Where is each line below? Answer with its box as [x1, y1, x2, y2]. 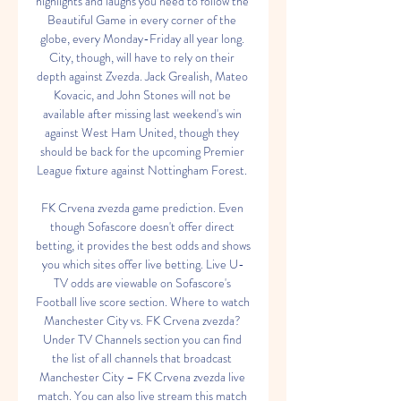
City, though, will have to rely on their [49, 48, 235, 66]
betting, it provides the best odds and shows [36, 236, 251, 254]
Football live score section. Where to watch [36, 293, 250, 311]
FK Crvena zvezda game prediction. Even [40, 199, 243, 217]
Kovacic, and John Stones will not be [53, 86, 231, 104]
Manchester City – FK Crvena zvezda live [38, 368, 245, 386]
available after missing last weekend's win [42, 105, 242, 123]
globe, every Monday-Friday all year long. [39, 30, 244, 47]
